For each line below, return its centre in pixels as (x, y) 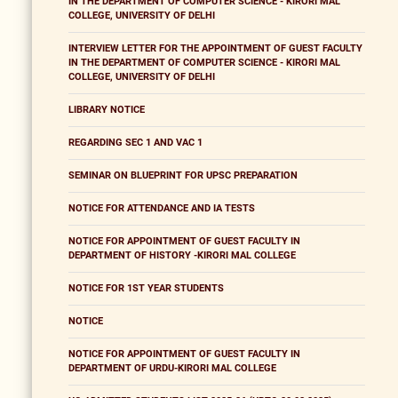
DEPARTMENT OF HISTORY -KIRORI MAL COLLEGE (182, 256)
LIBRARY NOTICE (107, 110)
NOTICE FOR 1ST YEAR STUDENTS (146, 289)
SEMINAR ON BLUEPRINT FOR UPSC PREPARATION (183, 176)
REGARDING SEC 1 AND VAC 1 (135, 143)
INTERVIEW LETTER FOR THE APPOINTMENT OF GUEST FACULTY (215, 49)
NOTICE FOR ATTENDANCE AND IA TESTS (162, 209)
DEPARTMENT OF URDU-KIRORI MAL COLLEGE (172, 369)
